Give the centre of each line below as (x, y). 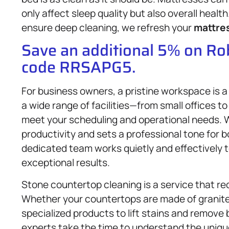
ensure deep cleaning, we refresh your (108, 27)
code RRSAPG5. (79, 67)
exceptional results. (66, 163)
